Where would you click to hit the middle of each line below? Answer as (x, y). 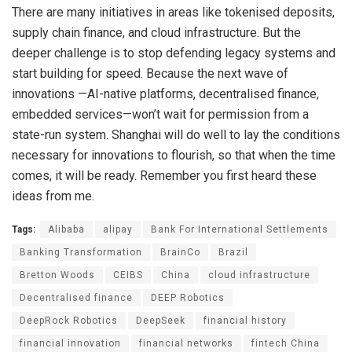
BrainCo (180, 253)
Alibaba (66, 230)
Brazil (233, 253)
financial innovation (70, 344)
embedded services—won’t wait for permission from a (160, 115)
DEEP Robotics (188, 298)
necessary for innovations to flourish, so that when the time (174, 156)
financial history (245, 321)
